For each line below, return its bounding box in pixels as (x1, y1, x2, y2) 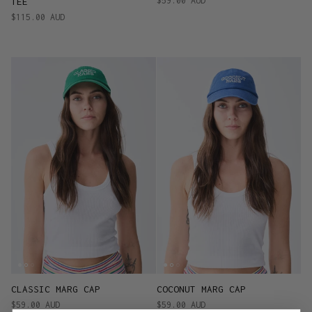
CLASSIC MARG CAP (11, 283, 100, 295)
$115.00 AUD (11, 11, 65, 22)
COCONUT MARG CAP (156, 283, 246, 295)
